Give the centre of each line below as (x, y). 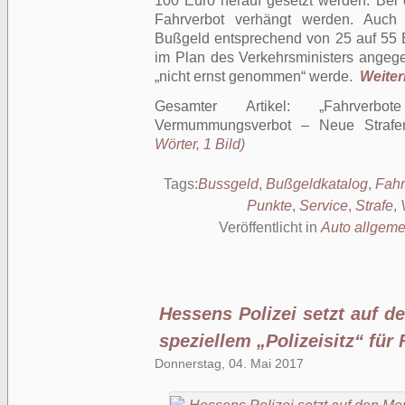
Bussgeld (228, 184)
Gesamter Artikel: (237, 106)
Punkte (269, 206)
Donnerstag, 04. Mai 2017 (229, 363)
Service (323, 206)
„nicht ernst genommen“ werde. (255, 76)
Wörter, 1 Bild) (200, 144)
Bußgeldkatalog (317, 184)
